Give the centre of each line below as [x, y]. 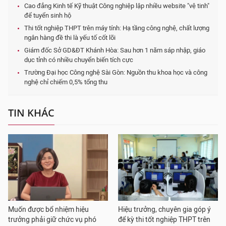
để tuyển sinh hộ [48, 15]
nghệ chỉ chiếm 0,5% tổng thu [66, 82]
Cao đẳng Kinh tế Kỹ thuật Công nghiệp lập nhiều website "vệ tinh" [117, 6]
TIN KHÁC [31, 113]
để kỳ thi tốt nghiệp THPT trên [164, 220]
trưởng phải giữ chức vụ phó [52, 220]
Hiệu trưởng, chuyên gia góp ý [164, 210]
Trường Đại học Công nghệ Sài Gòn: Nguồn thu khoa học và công [116, 72]
